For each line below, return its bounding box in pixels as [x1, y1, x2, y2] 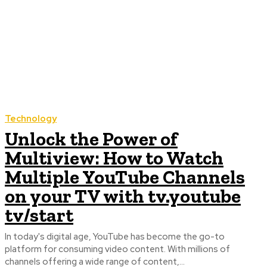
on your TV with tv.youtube [5, 185, 241, 208]
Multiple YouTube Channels [5, 166, 245, 189]
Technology [5, 113, 57, 125]
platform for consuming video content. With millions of [5, 243, 230, 256]
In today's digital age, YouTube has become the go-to [5, 231, 225, 243]
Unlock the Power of [5, 128, 178, 151]
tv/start [5, 204, 73, 227]
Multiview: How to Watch [5, 147, 223, 170]
